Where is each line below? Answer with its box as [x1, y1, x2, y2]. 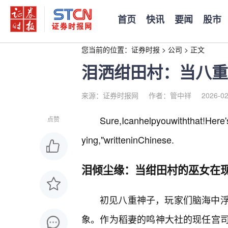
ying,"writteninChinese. [81, 133, 174, 146]
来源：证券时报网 [81, 90, 138, 100]
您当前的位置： [81, 44, 131, 54]
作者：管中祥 [149, 90, 191, 100]
